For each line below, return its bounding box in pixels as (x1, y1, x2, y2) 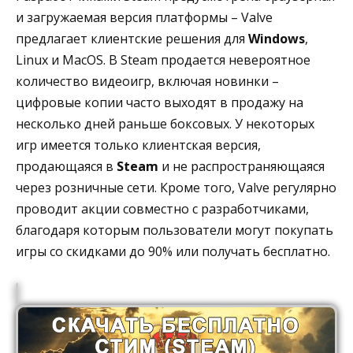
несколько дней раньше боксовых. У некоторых (16, 115, 314, 133)
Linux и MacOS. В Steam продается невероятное (16, 51, 310, 69)
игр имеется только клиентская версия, (16, 136, 261, 154)
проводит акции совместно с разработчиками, (16, 200, 309, 218)
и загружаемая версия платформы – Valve (16, 9, 273, 27)
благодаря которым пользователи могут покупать (16, 221, 333, 240)
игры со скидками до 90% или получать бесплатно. (16, 243, 330, 261)
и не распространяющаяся (158, 158, 325, 176)
